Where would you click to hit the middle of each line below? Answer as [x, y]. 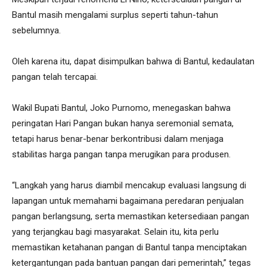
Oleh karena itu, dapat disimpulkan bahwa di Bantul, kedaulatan [133, 61]
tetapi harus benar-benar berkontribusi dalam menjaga [118, 139]
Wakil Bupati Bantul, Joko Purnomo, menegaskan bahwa [121, 108]
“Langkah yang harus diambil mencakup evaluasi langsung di [129, 185]
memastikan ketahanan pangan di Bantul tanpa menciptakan [129, 247]
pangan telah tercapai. [55, 77]
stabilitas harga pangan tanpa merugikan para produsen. [121, 154]
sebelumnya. [38, 30]
